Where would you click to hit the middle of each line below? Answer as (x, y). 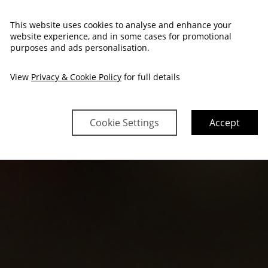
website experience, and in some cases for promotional (121, 36)
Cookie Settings (124, 122)
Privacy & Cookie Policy (76, 77)
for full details (151, 77)
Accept (225, 122)
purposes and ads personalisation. (80, 47)
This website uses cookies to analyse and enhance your (121, 25)
